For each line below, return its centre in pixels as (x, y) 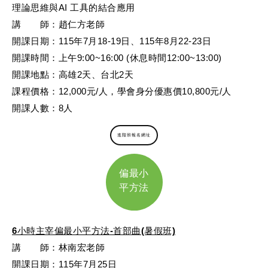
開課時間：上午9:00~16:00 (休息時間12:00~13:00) (117, 57)
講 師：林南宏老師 (58, 247)
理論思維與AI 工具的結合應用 (74, 7)
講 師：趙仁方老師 (58, 24)
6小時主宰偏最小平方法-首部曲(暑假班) (94, 230)
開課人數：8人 (42, 108)
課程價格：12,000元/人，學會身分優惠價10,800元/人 (122, 91)
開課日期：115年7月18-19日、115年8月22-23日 (112, 41)
